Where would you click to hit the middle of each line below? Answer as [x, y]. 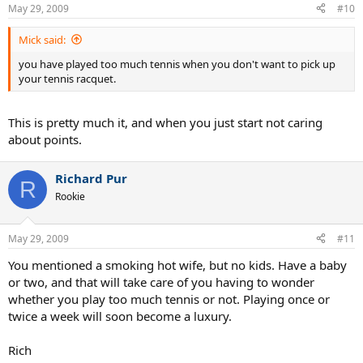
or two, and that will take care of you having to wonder [161, 282]
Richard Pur [91, 179]
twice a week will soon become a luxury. [120, 316]
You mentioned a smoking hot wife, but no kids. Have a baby [177, 265]
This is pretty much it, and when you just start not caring [165, 123]
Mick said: [42, 39]
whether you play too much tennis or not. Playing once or [169, 299]
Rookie [70, 197]
